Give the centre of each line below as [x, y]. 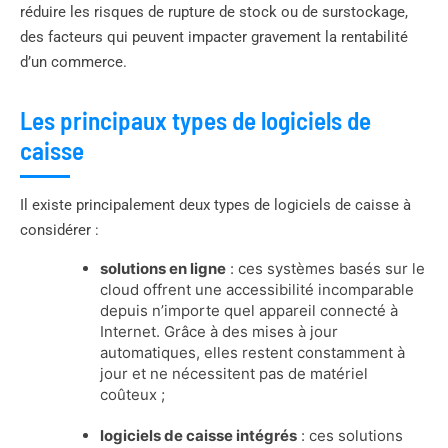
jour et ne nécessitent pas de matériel [234, 373]
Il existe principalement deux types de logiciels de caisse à [215, 204]
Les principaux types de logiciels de [195, 119]
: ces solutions [350, 435]
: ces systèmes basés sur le [325, 268]
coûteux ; [132, 394]
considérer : [59, 229]
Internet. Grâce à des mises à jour [219, 331]
